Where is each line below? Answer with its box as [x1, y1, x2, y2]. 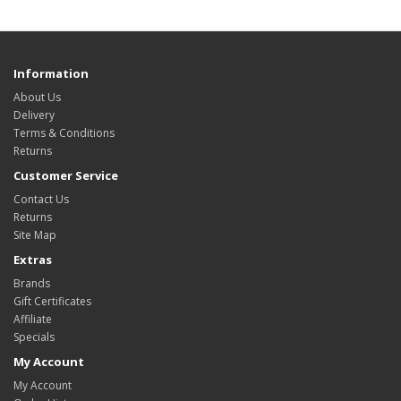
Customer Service [13, 167, 118, 183]
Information [13, 65, 89, 81]
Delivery [13, 107, 55, 123]
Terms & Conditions [13, 125, 115, 141]
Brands [13, 276, 50, 291]
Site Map [13, 227, 56, 243]
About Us [13, 90, 61, 105]
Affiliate [13, 311, 52, 327]
